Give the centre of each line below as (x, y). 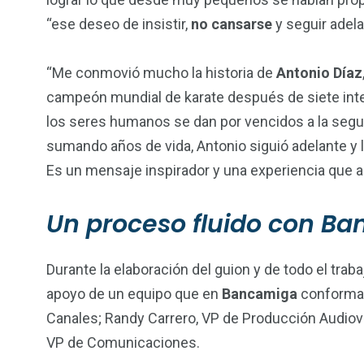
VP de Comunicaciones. (123, 342)
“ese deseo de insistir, (119, 24)
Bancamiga (260, 293)
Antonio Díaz (319, 72)
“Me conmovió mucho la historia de (161, 72)
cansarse (242, 24)
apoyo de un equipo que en (134, 293)
